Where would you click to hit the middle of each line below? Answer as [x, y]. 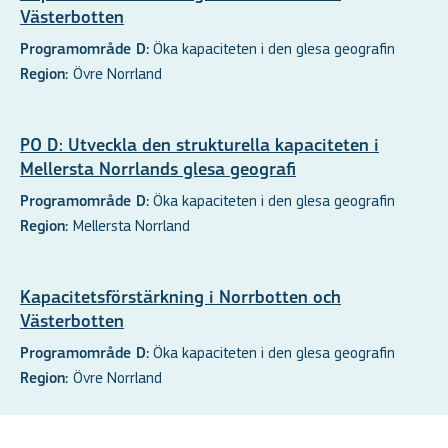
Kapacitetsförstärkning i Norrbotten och [180, 298]
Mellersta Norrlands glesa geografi [158, 170]
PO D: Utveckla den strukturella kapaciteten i [199, 146]
